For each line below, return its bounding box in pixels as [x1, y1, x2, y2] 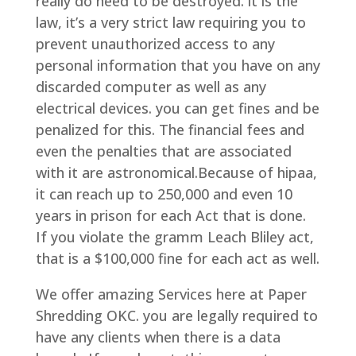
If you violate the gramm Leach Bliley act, [35, 227, 314, 247]
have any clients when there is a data [35, 327, 281, 347]
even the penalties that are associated [35, 141, 292, 161]
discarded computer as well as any [35, 77, 266, 97]
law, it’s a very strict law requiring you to [35, 13, 306, 33]
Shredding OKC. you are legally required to [35, 306, 318, 326]
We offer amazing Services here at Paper [35, 284, 307, 304]
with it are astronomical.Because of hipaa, [35, 163, 317, 183]
